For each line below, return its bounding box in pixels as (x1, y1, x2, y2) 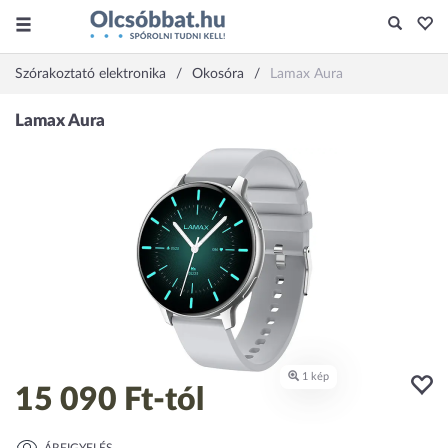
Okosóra (192, 67, 244, 81)
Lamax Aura (270, 67, 343, 81)
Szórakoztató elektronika (15, 67, 166, 81)
